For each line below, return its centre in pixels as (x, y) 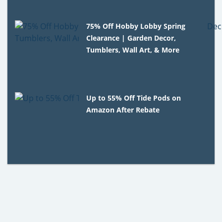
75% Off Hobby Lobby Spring (136, 26)
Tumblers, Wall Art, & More (133, 50)
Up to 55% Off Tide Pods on (134, 98)
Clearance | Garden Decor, (131, 38)
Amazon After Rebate (123, 110)
